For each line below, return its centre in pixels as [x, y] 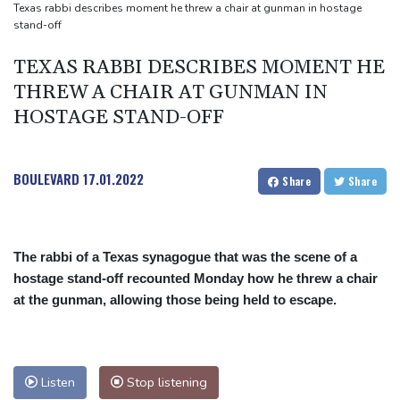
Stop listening [165, 383]
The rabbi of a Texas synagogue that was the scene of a [185, 257]
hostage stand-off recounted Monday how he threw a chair [196, 279]
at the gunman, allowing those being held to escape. [175, 300]
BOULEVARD [46, 179]
